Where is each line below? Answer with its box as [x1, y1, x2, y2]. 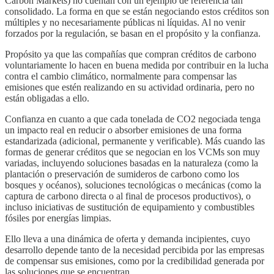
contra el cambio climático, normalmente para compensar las [5, 71, 237, 82]
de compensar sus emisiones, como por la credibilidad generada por [5, 256, 264, 267]
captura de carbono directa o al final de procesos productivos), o [5, 191, 251, 202]
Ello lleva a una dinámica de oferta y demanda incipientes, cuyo [5, 234, 250, 245]
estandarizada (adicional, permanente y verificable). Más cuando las [5, 136, 265, 147]
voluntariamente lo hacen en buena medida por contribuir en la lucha [5, 60, 268, 71]
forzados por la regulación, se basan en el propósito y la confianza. [5, 28, 261, 39]
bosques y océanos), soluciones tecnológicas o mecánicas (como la [5, 180, 261, 191]
